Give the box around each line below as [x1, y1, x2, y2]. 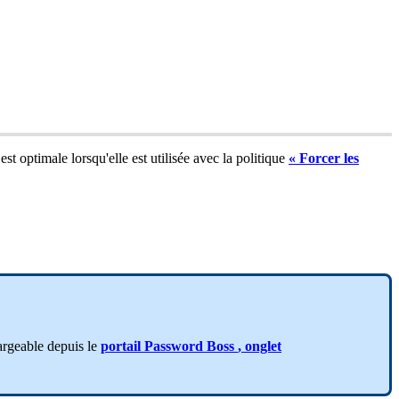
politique [236, 151, 285, 167]
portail [101, 338, 141, 354]
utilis [151, 151, 177, 167]
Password [144, 338, 203, 354]
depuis [47, 338, 84, 354]
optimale [20, 151, 68, 167]
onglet [245, 338, 281, 354]
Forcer [299, 151, 340, 167]
